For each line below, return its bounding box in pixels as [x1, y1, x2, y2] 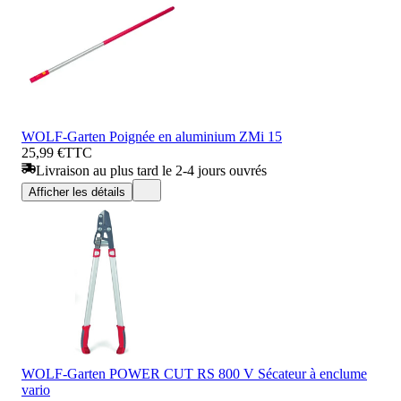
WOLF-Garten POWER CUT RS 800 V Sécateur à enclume [21, 365, 367, 381]
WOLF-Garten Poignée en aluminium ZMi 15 [21, 128, 282, 144]
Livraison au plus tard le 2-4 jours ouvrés [36, 162, 267, 178]
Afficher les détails [29, 184, 125, 199]
